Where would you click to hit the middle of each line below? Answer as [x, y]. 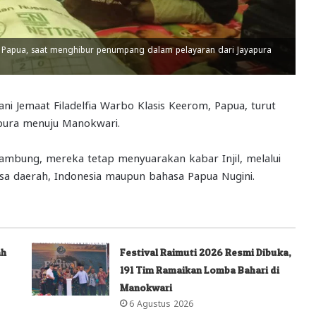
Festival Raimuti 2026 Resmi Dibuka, [206, 252]
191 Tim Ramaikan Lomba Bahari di [200, 269]
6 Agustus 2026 [162, 302]
